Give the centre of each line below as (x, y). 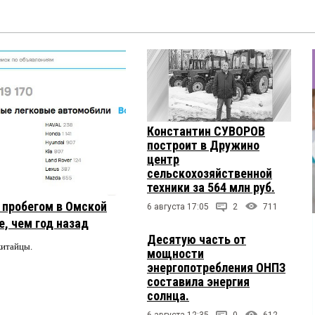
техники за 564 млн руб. (211, 187)
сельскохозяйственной (210, 173)
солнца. (168, 295)
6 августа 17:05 (178, 206)
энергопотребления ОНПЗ (216, 267)
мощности (175, 253)
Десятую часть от (197, 239)
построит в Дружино (203, 145)
